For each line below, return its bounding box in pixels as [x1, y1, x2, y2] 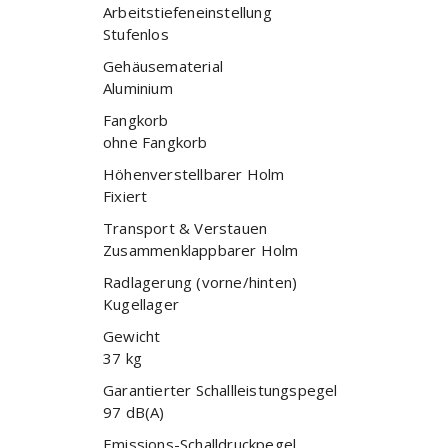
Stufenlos [103, 24, 169, 45]
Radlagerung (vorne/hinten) [103, 272, 298, 293]
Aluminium [103, 78, 173, 99]
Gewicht [103, 326, 161, 347]
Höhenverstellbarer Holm [103, 164, 285, 185]
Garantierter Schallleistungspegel [103, 380, 338, 401]
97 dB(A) [103, 402, 165, 423]
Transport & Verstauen [103, 218, 268, 239]
